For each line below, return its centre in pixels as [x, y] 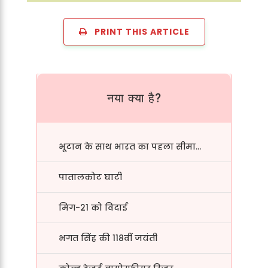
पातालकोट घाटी [91, 177]
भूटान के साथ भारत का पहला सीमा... [130, 146]
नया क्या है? [134, 98]
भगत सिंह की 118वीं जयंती [108, 238]
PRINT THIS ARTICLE [138, 32]
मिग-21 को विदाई [93, 207]
